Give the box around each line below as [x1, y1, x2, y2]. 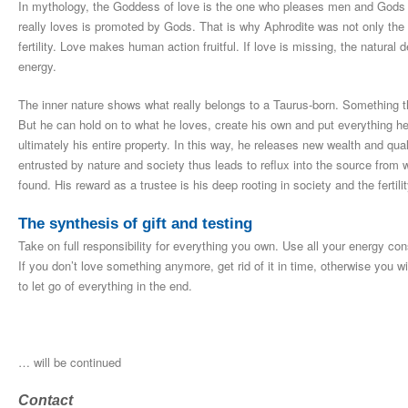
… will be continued [18, 352, 121, 371]
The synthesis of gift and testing [18, 214, 252, 232]
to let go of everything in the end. [18, 276, 192, 294]
